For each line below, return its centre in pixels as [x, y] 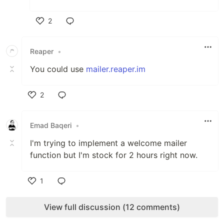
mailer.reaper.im [116, 69]
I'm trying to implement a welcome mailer [108, 143]
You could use [58, 69]
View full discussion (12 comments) [112, 207]
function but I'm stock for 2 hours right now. [114, 155]
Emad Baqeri [51, 125]
